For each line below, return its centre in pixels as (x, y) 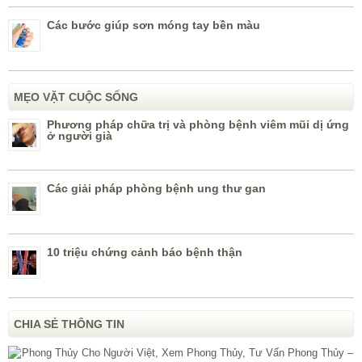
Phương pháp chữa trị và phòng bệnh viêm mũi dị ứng (198, 125)
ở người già (80, 136)
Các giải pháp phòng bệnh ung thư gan (156, 189)
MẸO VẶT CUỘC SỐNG (76, 97)
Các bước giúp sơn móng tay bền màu (154, 25)
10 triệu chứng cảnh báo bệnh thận (145, 253)
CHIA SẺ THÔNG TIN (69, 324)
